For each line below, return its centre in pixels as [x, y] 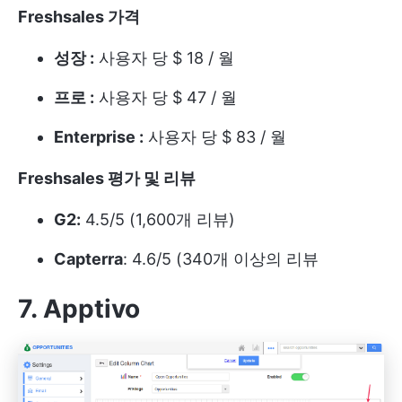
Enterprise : [99, 136]
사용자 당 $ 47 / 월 [166, 97]
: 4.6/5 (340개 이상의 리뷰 [221, 258]
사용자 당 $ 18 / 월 [164, 57]
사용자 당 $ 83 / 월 [215, 136]
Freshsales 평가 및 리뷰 [107, 178]
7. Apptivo [79, 308]
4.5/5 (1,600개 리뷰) [158, 219]
